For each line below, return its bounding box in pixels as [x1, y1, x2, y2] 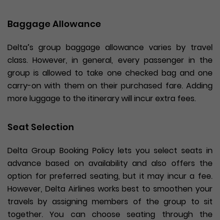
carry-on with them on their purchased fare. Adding [7, 80, 213, 91]
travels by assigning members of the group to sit [7, 195, 213, 207]
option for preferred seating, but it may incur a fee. [7, 170, 213, 182]
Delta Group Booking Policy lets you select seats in [7, 144, 213, 156]
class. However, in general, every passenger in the [7, 54, 213, 66]
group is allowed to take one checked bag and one [7, 67, 213, 79]
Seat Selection [7, 120, 74, 133]
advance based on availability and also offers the [7, 157, 213, 169]
